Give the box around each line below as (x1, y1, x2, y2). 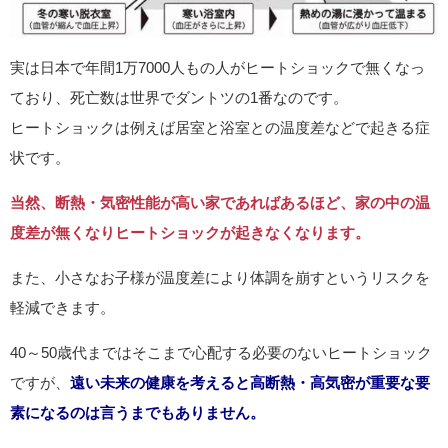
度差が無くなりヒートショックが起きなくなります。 (10, 224, 370, 240)
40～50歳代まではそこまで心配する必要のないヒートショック (10, 344, 432, 360)
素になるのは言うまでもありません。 (10, 404, 265, 420)
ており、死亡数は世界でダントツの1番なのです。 (10, 89, 348, 105)
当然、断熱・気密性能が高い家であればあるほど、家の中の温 (10, 194, 430, 210)
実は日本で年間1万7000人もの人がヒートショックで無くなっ (10, 59, 425, 75)
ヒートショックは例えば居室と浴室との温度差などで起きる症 (10, 119, 430, 135)
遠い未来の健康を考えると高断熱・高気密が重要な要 (70, 374, 430, 390)
